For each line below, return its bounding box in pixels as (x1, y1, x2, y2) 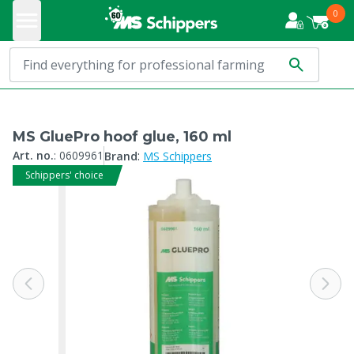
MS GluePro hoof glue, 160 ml (13, 128, 232, 145)
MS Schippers (143, 149, 212, 164)
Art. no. (13, 148, 54, 163)
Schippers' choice (25, 168, 104, 182)
